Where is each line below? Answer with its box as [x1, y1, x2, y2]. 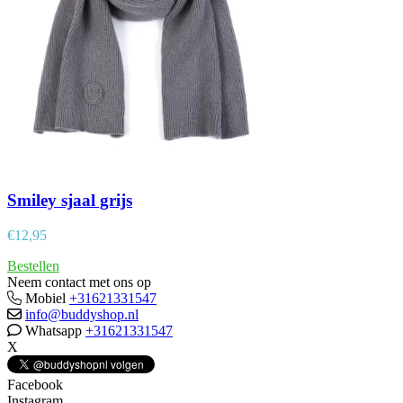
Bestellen [7, 257, 59, 273]
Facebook [7, 376, 63, 392]
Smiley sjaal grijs [7, 191, 132, 210]
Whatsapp [22, 322, 85, 338]
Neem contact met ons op [7, 273, 151, 290]
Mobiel [22, 290, 69, 306]
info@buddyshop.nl [25, 306, 139, 322]
